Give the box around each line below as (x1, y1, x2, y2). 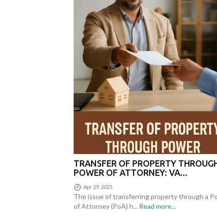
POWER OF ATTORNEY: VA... (74, 167, 187, 177)
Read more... (139, 202, 176, 211)
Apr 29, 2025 (82, 183, 112, 190)
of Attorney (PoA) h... (74, 202, 139, 211)
